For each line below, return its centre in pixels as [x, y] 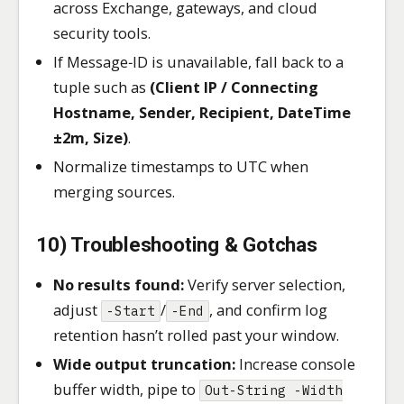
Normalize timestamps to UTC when [181, 166]
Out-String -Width [274, 390]
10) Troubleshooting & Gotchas [177, 244]
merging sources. [115, 191]
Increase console [296, 364]
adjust [78, 310]
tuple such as [102, 87]
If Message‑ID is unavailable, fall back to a [199, 61]
